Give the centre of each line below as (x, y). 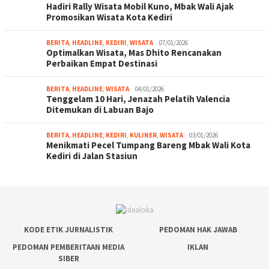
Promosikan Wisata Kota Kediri (109, 17)
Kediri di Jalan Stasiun (92, 156)
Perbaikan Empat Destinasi (102, 64)
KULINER (143, 135)
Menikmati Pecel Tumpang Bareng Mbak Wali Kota (148, 145)
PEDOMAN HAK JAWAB (198, 229)
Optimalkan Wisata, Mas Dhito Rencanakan (134, 53)
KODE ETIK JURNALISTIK (68, 229)
